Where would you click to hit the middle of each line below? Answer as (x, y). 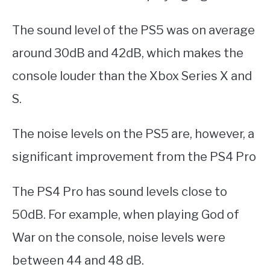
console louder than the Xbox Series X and (132, 76)
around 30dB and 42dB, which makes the (128, 53)
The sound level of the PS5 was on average (133, 30)
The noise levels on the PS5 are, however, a (133, 134)
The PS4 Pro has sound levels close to (120, 192)
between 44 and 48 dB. (78, 261)
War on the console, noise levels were (119, 238)
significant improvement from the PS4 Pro (134, 157)
